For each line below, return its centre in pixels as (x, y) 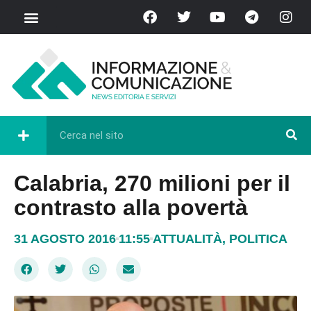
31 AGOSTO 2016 (65, 238)
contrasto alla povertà (131, 207)
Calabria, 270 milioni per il (152, 183)
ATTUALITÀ (187, 238)
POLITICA (258, 238)
